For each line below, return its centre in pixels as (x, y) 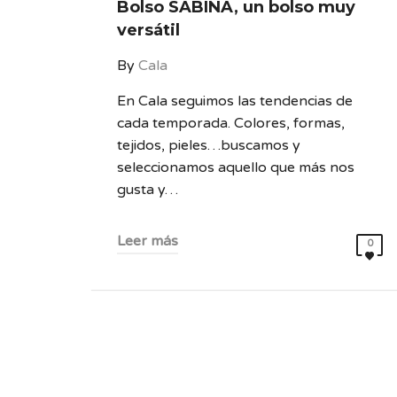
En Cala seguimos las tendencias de (235, 101)
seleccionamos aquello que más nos (236, 167)
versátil (148, 30)
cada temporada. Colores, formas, (231, 123)
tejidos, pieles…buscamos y (209, 145)
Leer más (148, 241)
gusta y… (148, 190)
